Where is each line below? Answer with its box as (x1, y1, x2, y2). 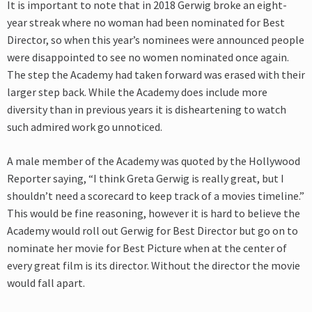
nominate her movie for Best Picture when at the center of (7, 241, 287, 256)
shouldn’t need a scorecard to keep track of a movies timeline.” (7, 189, 304, 203)
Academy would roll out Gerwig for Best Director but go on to (7, 224, 298, 238)
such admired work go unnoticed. (7, 120, 162, 134)
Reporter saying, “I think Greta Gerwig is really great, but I (7, 171, 284, 186)
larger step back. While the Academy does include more (7, 85, 267, 100)
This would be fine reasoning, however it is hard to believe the (7, 206, 300, 221)
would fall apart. (7, 276, 85, 290)
